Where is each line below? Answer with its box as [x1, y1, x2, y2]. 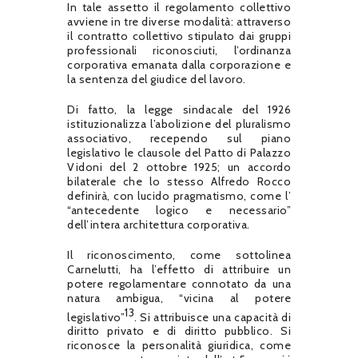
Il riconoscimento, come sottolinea [67, 247, 291, 262]
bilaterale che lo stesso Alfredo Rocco [67, 173, 291, 189]
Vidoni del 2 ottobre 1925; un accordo [67, 159, 291, 174]
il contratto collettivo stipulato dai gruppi [67, 28, 291, 43]
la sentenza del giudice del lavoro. [67, 71, 246, 86]
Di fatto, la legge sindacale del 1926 [67, 101, 291, 117]
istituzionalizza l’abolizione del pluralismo [67, 116, 291, 131]
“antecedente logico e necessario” [67, 202, 291, 217]
